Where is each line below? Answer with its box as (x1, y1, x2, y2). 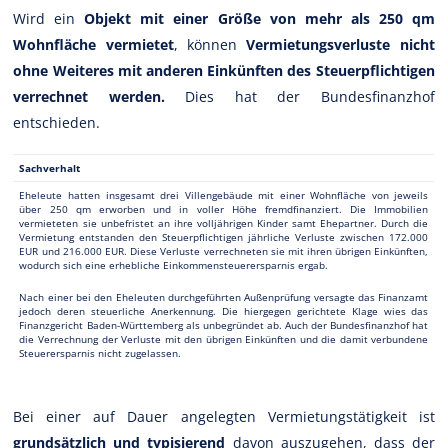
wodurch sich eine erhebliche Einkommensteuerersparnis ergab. (19, 257, 329, 272)
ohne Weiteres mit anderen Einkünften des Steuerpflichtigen (13, 60, 435, 80)
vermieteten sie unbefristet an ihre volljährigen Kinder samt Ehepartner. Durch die (19, 215, 429, 230)
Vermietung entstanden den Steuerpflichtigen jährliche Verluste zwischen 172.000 (19, 229, 429, 244)
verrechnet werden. (13, 86, 165, 106)
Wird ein (13, 8, 85, 28)
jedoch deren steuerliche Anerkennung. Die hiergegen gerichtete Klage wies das (19, 303, 429, 318)
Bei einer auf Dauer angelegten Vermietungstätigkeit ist (13, 406, 435, 426)
